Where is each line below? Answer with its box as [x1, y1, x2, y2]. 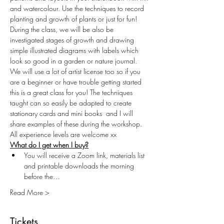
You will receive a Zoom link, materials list [24, 150, 146, 160]
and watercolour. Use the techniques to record [10, 3, 146, 13]
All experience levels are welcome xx [10, 129, 116, 139]
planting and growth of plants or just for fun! [10, 13, 139, 23]
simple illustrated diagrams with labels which [10, 45, 140, 55]
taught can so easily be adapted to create [10, 97, 133, 107]
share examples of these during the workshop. [10, 118, 144, 128]
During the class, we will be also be [10, 24, 115, 34]
